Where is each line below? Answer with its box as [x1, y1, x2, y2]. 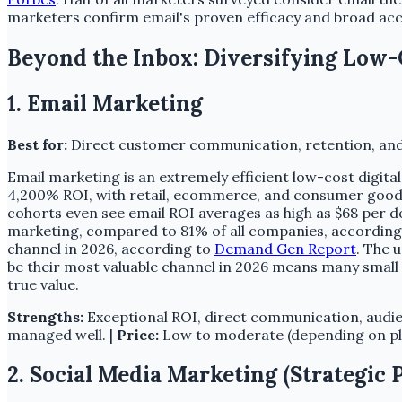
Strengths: [7, 307, 83, 326]
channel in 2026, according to [7, 239, 214, 258]
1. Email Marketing [7, 89, 203, 118]
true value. [7, 275, 79, 293]
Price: [117, 325, 159, 344]
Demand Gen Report [214, 239, 356, 258]
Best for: [7, 135, 67, 153]
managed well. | [7, 325, 117, 344]
